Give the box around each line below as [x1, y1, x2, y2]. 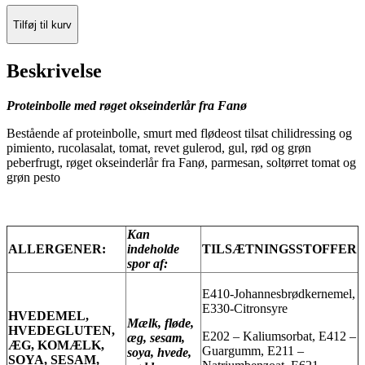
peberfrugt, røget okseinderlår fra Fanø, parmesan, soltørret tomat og [7, 155, 356, 169]
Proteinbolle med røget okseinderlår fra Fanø [7, 98, 247, 112]
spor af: [127, 256, 168, 270]
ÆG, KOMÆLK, [8, 337, 104, 352]
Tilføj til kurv [13, 18, 72, 31]
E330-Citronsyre [202, 301, 288, 315]
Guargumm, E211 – [202, 343, 304, 358]
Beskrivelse [7, 59, 102, 81]
